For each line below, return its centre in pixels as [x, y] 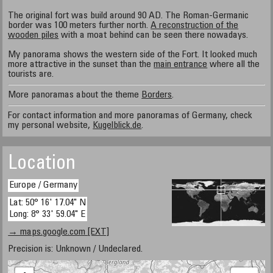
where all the [234, 65]
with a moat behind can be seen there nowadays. [154, 35]
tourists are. [31, 74]
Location [42, 165]
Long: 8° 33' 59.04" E [48, 214]
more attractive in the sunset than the [81, 65]
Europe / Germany [44, 185]
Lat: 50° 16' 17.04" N [48, 203]
